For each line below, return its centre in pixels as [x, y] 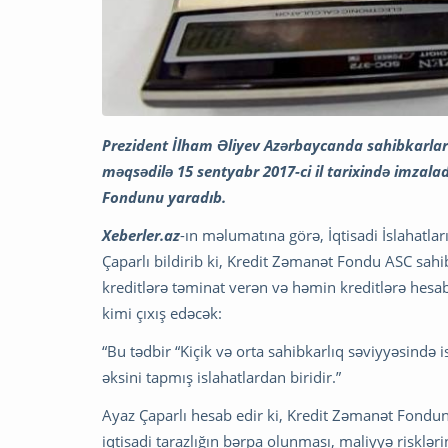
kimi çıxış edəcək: [162, 312]
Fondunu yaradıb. [164, 196]
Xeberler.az [141, 234]
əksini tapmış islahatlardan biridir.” [221, 376]
